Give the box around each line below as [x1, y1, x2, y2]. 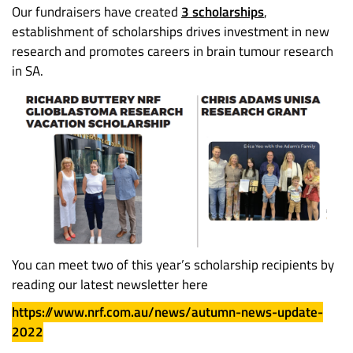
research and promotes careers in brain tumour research [12, 41, 333, 62]
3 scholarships [181, 2, 264, 23]
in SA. [12, 61, 43, 82]
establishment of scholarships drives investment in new [12, 21, 329, 43]
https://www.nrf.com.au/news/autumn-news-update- [12, 302, 323, 323]
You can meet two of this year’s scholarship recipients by [12, 255, 334, 276]
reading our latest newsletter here [12, 274, 208, 295]
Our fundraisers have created [12, 2, 181, 23]
